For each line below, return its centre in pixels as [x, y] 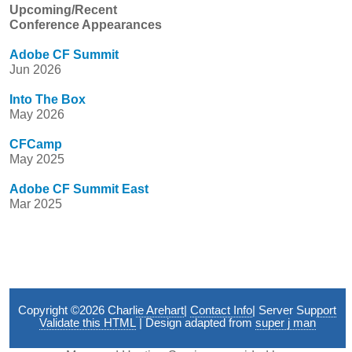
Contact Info [222, 311]
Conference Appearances [86, 25]
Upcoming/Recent [64, 10]
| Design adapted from [195, 323]
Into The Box [48, 100]
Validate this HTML [87, 323]
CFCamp [36, 145]
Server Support [298, 311]
